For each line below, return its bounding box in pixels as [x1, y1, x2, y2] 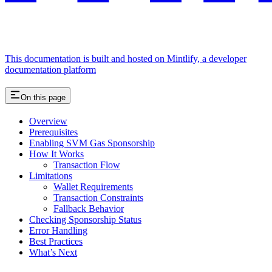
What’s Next [29, 246, 77, 257]
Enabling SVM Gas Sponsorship [29, 137, 155, 148]
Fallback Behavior [53, 203, 124, 214]
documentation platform [5, 64, 96, 75]
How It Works [29, 148, 84, 159]
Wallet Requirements [53, 181, 133, 192]
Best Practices [29, 236, 83, 246]
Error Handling [29, 225, 87, 236]
